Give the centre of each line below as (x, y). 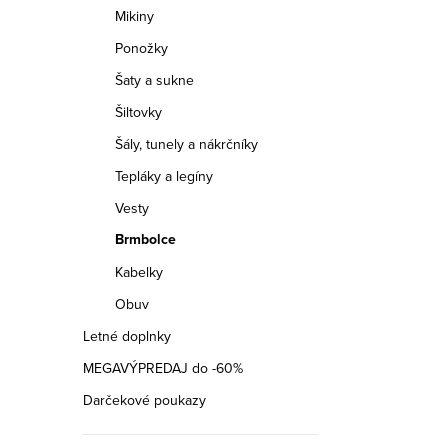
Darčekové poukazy (144, 400)
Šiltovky (138, 112)
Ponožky (141, 48)
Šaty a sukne (154, 80)
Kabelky (139, 272)
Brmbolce (145, 239)
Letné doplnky (127, 336)
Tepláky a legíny (164, 176)
